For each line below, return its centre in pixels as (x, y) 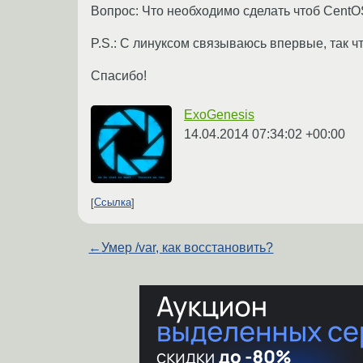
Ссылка (113, 203)
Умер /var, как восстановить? (188, 247)
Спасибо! (119, 75)
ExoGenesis (219, 114)
